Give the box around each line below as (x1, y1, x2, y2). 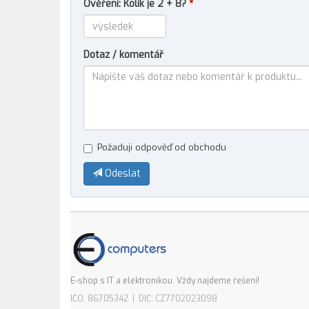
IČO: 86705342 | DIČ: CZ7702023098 (70, 293, 217, 304)
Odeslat (102, 167, 141, 180)
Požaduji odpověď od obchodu (97, 141, 226, 153)
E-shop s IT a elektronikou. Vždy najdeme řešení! (70, 275, 259, 286)
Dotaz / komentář (83, 48, 163, 61)
